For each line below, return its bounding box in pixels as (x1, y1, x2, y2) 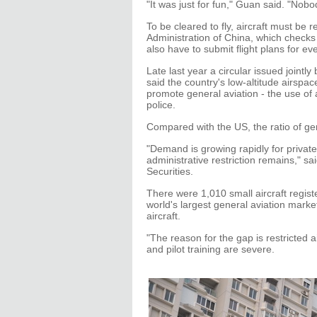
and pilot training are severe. (146, 243, 275, 255)
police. (146, 99, 175, 110)
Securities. (146, 166, 193, 177)
